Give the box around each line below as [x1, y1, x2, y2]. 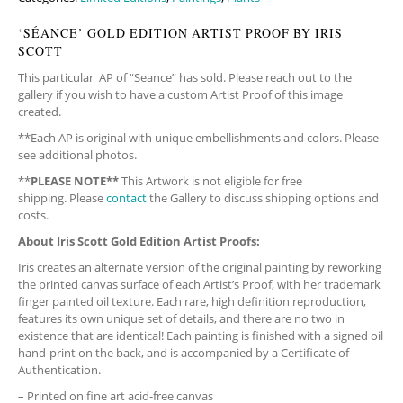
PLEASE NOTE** [31, 173, 121, 189]
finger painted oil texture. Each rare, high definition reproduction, [18, 293, 366, 309]
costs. [18, 207, 49, 223]
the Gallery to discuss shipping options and [147, 190, 379, 206]
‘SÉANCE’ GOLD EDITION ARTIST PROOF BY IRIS [18, 24, 343, 41]
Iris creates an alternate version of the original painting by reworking [18, 259, 381, 275]
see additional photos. [18, 147, 137, 163]
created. [18, 103, 61, 120]
